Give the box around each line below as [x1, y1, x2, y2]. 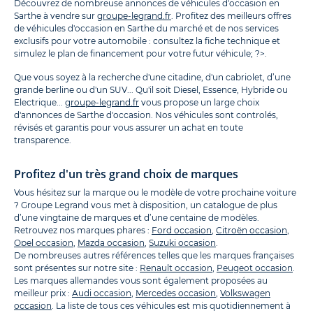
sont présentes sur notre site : [14, 263, 140, 274]
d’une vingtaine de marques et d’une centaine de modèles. [14, 212, 259, 224]
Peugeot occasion [217, 263, 293, 274]
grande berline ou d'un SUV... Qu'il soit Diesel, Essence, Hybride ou [14, 85, 288, 96]
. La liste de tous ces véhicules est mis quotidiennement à [52, 300, 291, 312]
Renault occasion [140, 263, 212, 274]
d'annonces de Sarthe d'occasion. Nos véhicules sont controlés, [14, 110, 278, 121]
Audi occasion [72, 288, 131, 299]
